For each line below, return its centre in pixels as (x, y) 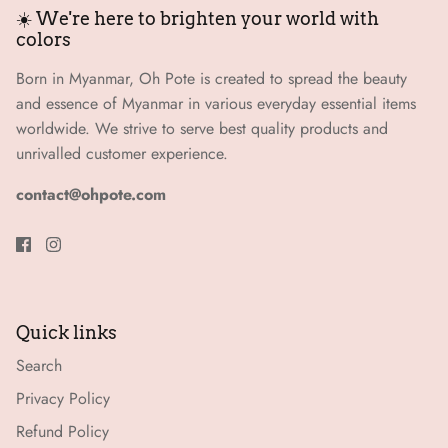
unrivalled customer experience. (122, 153)
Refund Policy (62, 431)
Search (39, 365)
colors (43, 39)
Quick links (66, 332)
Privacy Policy (63, 398)
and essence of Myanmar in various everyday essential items (216, 103)
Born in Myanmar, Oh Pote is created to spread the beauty (211, 78)
